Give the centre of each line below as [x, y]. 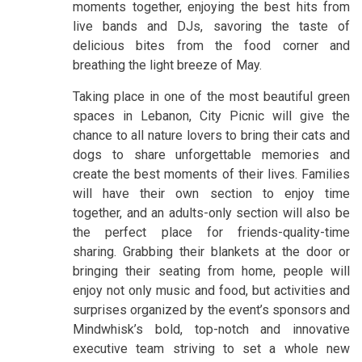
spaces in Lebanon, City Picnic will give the [211, 116]
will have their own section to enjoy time [211, 193]
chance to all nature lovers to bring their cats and [211, 135]
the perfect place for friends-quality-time [211, 232]
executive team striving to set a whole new [211, 348]
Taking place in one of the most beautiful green [211, 96]
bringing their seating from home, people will [211, 271]
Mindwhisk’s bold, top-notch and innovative [211, 329]
